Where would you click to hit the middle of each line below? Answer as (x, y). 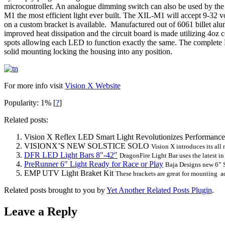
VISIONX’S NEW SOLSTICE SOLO (88, 146)
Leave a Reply (41, 212)
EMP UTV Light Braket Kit (70, 173)
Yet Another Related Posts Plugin (159, 190)
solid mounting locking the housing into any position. (88, 52)
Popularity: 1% (29, 103)
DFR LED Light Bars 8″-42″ (71, 155)
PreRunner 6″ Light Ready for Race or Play (94, 164)
